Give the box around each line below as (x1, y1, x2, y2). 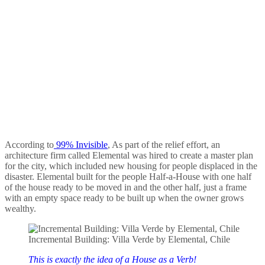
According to (5, 140, 54, 150)
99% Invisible (54, 140, 108, 150)
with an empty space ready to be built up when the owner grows (5, 193, 244, 203)
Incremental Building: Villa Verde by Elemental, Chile (28, 234, 230, 245)
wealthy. (5, 203, 36, 214)
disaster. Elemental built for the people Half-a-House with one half (5, 172, 251, 182)
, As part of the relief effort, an (108, 140, 220, 150)
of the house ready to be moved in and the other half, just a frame (5, 182, 247, 193)
